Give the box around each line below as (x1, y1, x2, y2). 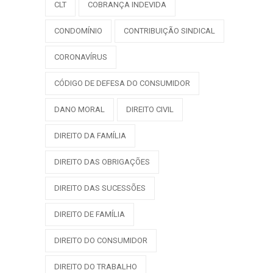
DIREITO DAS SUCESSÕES (54, 183, 146, 193)
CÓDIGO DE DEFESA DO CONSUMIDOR (54, 78, 190, 88)
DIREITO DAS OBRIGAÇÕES (54, 157, 150, 166)
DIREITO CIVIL (126, 104, 174, 114)
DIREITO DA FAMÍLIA (54, 130, 126, 140)
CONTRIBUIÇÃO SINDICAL (124, 26, 215, 35)
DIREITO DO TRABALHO (54, 261, 137, 271)
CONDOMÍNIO (54, 26, 102, 35)
